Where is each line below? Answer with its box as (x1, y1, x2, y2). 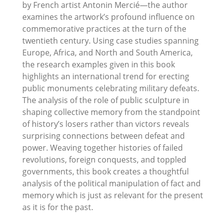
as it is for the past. (22, 201, 93, 213)
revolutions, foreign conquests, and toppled (22, 154, 186, 165)
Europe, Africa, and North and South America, (22, 47, 193, 58)
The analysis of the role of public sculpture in (22, 94, 189, 106)
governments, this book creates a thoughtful (22, 166, 189, 177)
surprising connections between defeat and (22, 130, 185, 141)
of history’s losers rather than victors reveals (22, 118, 189, 129)
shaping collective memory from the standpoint (22, 106, 200, 117)
